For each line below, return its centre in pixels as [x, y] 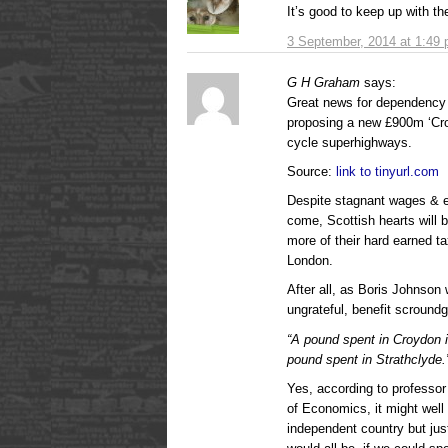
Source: [311, 172]
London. [310, 261]
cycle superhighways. [349, 143]
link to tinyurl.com [387, 172]
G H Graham [323, 83]
